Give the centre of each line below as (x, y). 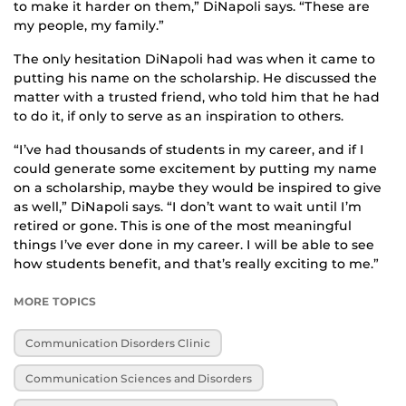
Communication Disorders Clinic (118, 343)
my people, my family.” (89, 26)
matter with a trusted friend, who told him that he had (197, 97)
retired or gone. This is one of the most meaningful (183, 226)
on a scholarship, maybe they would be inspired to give (198, 188)
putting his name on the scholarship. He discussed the (195, 78)
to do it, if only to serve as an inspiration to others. (179, 116)
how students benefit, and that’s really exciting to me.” (196, 264)
